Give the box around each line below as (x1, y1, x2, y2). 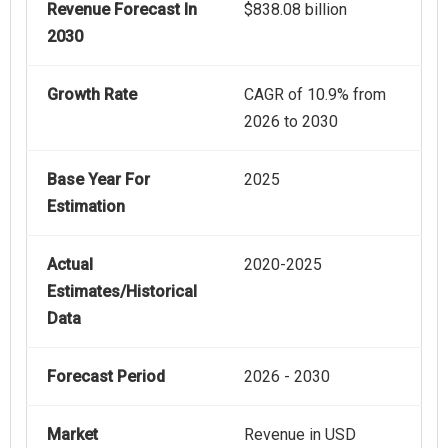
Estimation (47, 197, 125, 217)
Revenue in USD (244, 425, 356, 445)
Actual (47, 255, 93, 275)
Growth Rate (47, 85, 137, 105)
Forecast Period (47, 367, 165, 387)
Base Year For (47, 170, 150, 190)
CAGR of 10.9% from (244, 85, 386, 105)
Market (47, 425, 98, 445)
